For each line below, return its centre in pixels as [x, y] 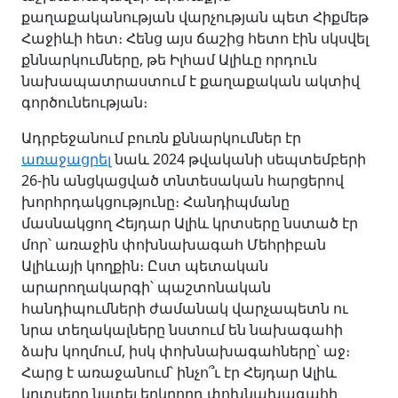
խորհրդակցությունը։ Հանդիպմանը [155, 201]
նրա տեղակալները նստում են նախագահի [182, 329]
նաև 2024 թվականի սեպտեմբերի [239, 159]
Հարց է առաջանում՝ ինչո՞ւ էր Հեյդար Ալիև [179, 372]
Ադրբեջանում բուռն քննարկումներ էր [161, 137]
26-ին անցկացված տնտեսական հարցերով [183, 180]
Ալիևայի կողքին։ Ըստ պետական [145, 265]
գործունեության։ [84, 102]
